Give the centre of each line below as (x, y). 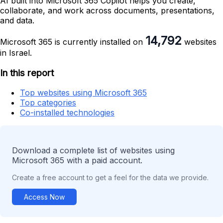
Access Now (44, 197)
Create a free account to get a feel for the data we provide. (110, 178)
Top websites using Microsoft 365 (83, 93)
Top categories (48, 103)
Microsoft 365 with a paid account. (77, 161)
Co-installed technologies (67, 113)
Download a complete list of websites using (93, 151)
